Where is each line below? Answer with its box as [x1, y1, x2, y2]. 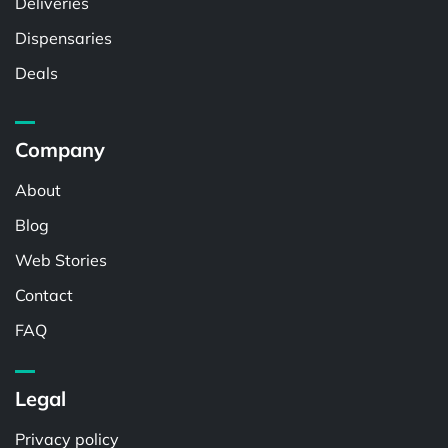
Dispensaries [15, 28, 112, 49]
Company [15, 137, 105, 163]
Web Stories [15, 250, 107, 271]
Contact [15, 285, 73, 306]
